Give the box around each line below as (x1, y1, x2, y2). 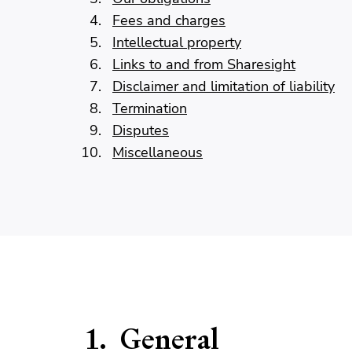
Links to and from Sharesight (112, 55, 295, 74)
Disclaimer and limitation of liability (112, 77, 335, 96)
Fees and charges (112, 11, 225, 30)
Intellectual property (112, 33, 241, 52)
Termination (112, 99, 187, 118)
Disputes (112, 121, 169, 140)
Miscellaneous (112, 143, 203, 162)
